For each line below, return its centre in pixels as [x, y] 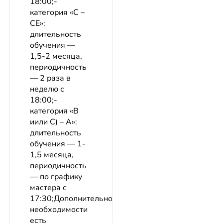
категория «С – [57, 13]
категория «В [54, 111]
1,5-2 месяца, [56, 56]
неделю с [47, 89]
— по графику [56, 177]
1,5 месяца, [52, 155]
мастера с [48, 188]
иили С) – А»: [54, 122]
